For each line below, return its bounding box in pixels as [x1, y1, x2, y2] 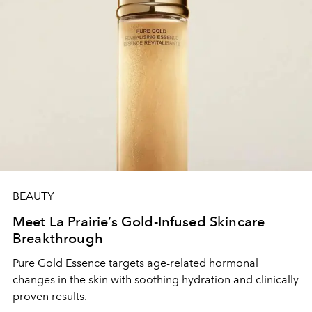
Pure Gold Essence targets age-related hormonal [13, 256, 258, 270]
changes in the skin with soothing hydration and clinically [13, 272, 299, 286]
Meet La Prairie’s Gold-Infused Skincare [13, 212, 265, 230]
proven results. [13, 289, 87, 303]
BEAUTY [13, 189, 54, 203]
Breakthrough [13, 229, 103, 247]
